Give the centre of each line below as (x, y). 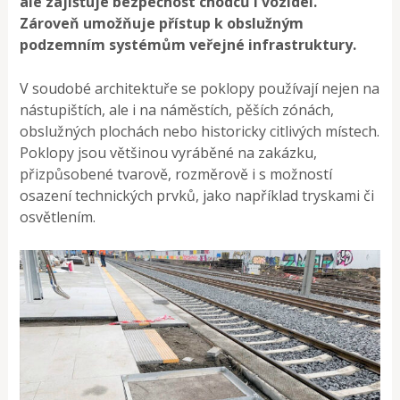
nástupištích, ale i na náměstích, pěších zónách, (177, 109)
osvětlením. (58, 217)
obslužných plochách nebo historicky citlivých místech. (200, 131)
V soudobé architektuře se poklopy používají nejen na (200, 88)
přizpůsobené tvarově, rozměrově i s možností (176, 174)
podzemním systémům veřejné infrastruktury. (188, 44)
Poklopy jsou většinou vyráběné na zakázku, (169, 152)
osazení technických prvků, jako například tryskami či (197, 195)
